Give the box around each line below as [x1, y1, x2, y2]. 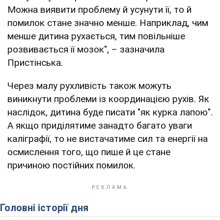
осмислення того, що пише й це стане [7, 146, 170, 158]
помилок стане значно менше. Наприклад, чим [7, 17, 208, 28]
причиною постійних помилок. [7, 159, 136, 171]
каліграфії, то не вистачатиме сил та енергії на [7, 133, 208, 144]
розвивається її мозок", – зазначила [7, 43, 165, 55]
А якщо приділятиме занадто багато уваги [7, 119, 192, 131]
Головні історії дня [4, 201, 88, 214]
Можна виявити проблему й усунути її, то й [7, 3, 192, 15]
